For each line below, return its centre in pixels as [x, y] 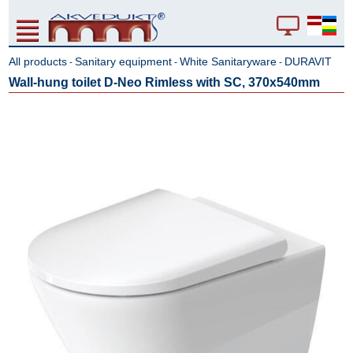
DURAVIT [308, 61]
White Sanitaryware [229, 61]
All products [38, 61]
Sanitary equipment [124, 61]
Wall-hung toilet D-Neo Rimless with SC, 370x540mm [165, 82]
